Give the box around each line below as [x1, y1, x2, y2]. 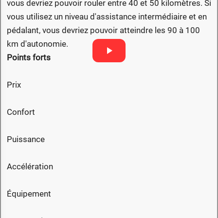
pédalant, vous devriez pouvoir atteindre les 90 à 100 [7, 25, 200, 35]
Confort [7, 107, 35, 117]
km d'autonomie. [7, 38, 68, 49]
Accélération [7, 161, 53, 171]
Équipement [7, 188, 51, 199]
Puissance [7, 134, 45, 144]
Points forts [7, 52, 51, 62]
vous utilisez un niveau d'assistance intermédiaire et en [7, 11, 207, 21]
